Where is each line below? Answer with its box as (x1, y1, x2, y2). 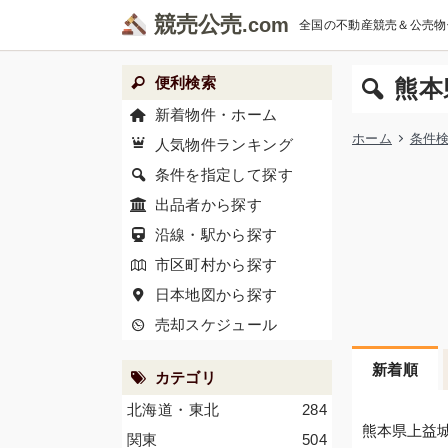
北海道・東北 (127, 401, 220, 418)
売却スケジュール (154, 316, 278, 333)
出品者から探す (154, 196, 263, 213)
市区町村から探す (154, 256, 278, 273)
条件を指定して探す (154, 166, 293, 183)
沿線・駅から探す (154, 226, 278, 243)
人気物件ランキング (154, 136, 293, 153)
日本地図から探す (154, 286, 278, 303)
